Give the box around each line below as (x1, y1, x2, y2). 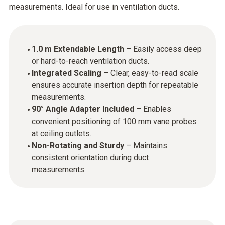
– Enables (136, 104, 171, 114)
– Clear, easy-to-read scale (101, 68, 198, 78)
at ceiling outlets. (32, 129, 91, 138)
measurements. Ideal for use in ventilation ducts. (9, 2, 179, 12)
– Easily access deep (124, 44, 202, 54)
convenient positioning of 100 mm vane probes (32, 117, 197, 126)
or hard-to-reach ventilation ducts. (32, 56, 149, 66)
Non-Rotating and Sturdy (32, 141, 126, 150)
